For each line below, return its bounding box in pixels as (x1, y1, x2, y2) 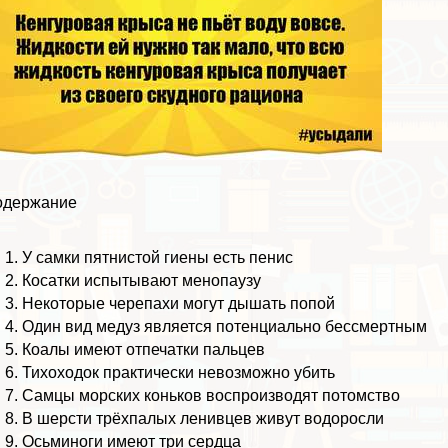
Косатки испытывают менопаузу (22, 271, 262, 289)
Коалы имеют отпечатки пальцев (22, 340, 266, 358)
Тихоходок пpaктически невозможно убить (22, 363, 336, 381)
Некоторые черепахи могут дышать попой (22, 294, 336, 312)
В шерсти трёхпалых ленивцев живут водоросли (22, 409, 385, 427)
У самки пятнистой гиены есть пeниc (22, 248, 294, 266)
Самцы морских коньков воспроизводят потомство (22, 386, 401, 404)
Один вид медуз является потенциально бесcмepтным (22, 317, 428, 335)
